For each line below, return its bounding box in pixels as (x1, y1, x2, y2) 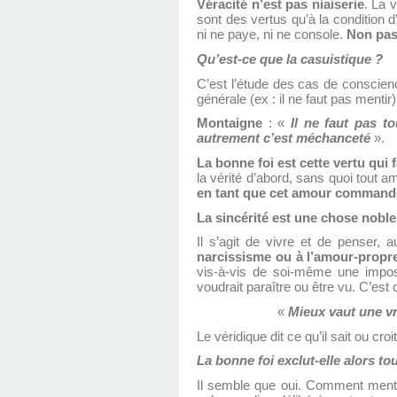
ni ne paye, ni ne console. (197, 27, 346, 43)
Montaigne (197, 116, 262, 131)
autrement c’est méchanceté (197, 131, 374, 146)
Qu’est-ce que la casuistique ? (197, 52, 383, 67)
